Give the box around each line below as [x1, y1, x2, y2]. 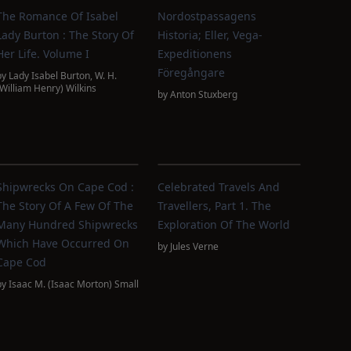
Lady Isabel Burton [8, 69, 90, 82]
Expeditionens [157, 46, 233, 61]
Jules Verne [170, 240, 219, 253]
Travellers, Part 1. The [157, 198, 272, 213]
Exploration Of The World [157, 217, 291, 232]
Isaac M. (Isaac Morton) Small [8, 277, 139, 291]
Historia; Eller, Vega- [157, 27, 263, 42]
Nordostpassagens [157, 9, 257, 24]
